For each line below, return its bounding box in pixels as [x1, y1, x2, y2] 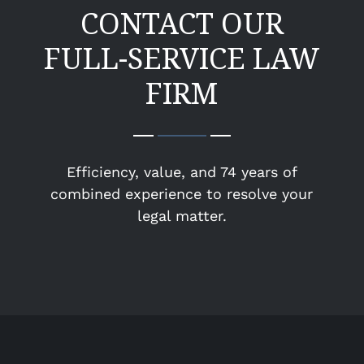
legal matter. [136, 207, 227, 225]
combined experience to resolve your [50, 185, 314, 203]
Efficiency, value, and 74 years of [66, 163, 297, 181]
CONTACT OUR [80, 3, 284, 44]
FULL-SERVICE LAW [43, 38, 320, 79]
